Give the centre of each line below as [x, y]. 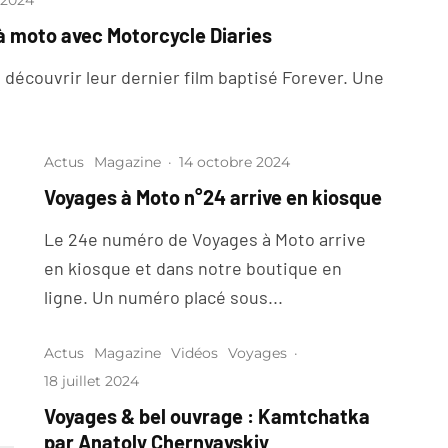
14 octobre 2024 [234, 162]
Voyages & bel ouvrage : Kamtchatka [207, 416]
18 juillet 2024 [91, 381]
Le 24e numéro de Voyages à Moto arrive [205, 239]
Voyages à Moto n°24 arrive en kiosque [213, 197]
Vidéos [194, 353]
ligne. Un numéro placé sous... [163, 297]
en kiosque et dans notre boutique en [193, 268]
